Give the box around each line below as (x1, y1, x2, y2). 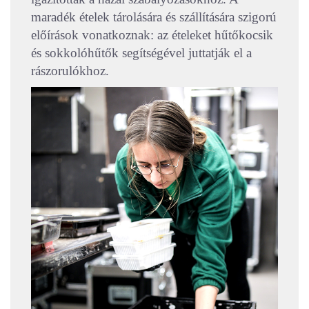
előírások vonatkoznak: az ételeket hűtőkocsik (31, 27, 273, 42)
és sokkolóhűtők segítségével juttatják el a (31, 45, 252, 60)
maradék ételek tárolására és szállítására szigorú (31, 9, 277, 24)
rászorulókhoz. (31, 63, 109, 78)
